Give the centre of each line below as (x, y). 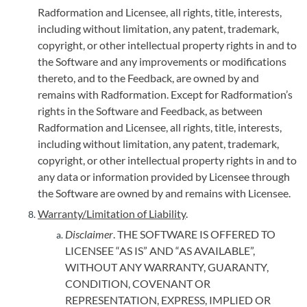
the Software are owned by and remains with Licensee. (164, 193)
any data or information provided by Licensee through (164, 176)
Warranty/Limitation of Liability (112, 213)
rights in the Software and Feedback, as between (150, 111)
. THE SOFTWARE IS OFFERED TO (194, 234)
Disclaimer (89, 234)
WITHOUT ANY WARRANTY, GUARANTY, (167, 267)
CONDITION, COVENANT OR (138, 283)
